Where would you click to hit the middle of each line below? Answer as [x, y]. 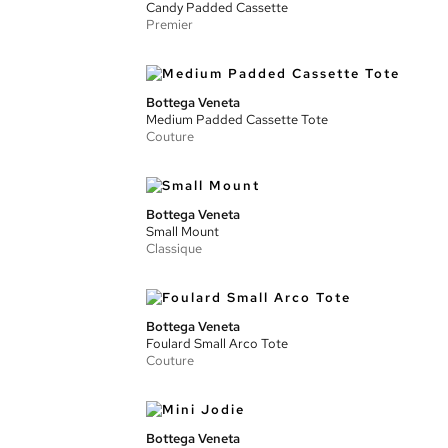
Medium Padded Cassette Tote [237, 119]
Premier [169, 24]
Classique [174, 248]
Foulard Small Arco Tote [217, 343]
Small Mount [182, 231]
